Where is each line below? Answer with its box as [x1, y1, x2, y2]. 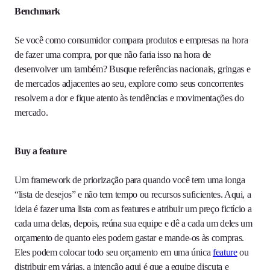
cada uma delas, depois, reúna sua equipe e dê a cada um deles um [14, 218, 253, 229]
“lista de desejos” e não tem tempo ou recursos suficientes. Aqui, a [14, 189, 251, 200]
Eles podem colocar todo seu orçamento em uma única [14, 247, 213, 258]
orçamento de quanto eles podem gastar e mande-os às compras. [14, 233, 244, 243]
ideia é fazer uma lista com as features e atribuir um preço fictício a [14, 204, 252, 215]
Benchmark [14, 6, 60, 17]
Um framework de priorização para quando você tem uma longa [14, 175, 245, 186]
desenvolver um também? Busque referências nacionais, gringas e [14, 64, 251, 75]
